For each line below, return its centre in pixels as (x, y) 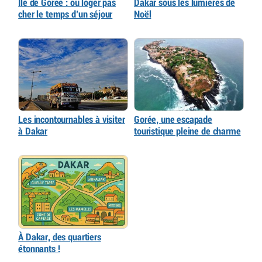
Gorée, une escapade (173, 120)
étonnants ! (39, 249)
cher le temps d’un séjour (65, 14)
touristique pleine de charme (187, 132)
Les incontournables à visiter (72, 120)
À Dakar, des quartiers (60, 237)
